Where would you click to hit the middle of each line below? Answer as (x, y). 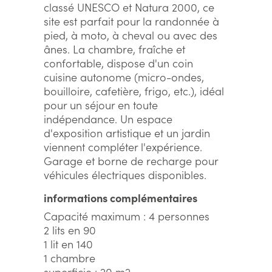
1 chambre (70, 258)
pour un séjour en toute (101, 105)
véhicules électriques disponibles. (125, 175)
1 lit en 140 (68, 244)
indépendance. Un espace (108, 119)
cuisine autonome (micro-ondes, (124, 77)
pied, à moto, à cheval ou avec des (131, 35)
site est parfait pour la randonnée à (131, 21)
